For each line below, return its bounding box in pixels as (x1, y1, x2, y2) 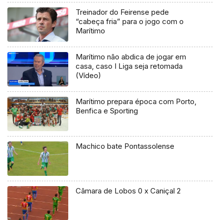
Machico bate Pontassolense (76, 141, 175, 151)
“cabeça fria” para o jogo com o (76, 17, 184, 27)
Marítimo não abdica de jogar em (76, 52, 187, 62)
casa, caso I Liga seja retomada (76, 61, 183, 71)
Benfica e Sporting (76, 106, 138, 116)
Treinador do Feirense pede (76, 7, 169, 17)
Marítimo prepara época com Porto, (76, 97, 197, 107)
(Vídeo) (76, 71, 102, 81)
